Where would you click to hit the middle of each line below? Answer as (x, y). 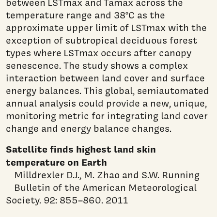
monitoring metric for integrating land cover (107, 116)
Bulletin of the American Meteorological (101, 187)
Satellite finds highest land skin (81, 149)
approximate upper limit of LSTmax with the (106, 27)
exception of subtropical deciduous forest (101, 40)
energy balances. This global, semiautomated (108, 90)
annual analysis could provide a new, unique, (106, 103)
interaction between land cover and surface (105, 78)
